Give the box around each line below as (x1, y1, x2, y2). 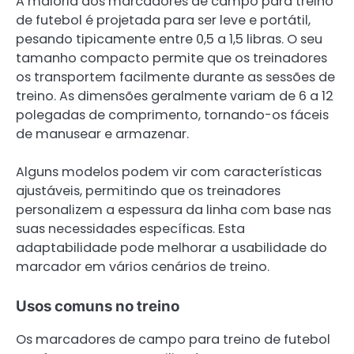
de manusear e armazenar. (16, 125, 189, 144)
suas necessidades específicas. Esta (16, 220, 245, 239)
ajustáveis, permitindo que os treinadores (16, 182, 281, 201)
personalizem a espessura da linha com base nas (16, 201, 331, 220)
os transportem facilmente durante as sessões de (16, 68, 335, 87)
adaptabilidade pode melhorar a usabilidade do (16, 239, 327, 258)
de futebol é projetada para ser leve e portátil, (16, 11, 311, 30)
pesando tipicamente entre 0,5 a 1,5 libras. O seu (16, 30, 322, 49)
